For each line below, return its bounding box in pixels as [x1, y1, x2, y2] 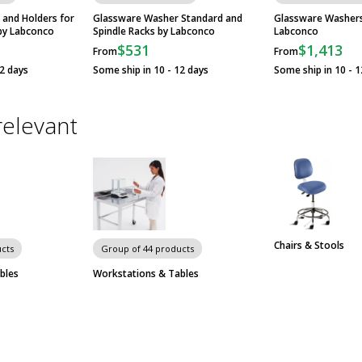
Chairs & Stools [273, 238, 344, 252]
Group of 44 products [101, 242, 195, 255]
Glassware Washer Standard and [93, 11, 243, 26]
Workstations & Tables [93, 267, 200, 280]
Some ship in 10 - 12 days [93, 63, 209, 78]
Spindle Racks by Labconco [93, 24, 216, 39]
